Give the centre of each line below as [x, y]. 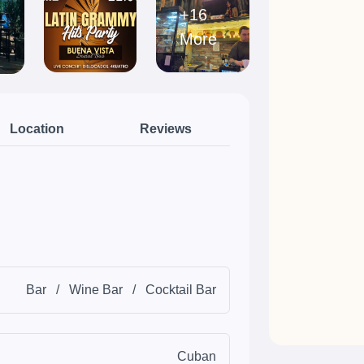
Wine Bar [96, 290]
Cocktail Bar [181, 290]
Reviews [166, 129]
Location [37, 129]
